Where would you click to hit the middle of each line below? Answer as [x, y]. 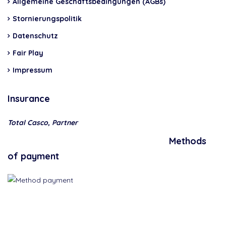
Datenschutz [35, 36]
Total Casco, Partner [43, 122]
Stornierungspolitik [47, 18]
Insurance [29, 98]
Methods [188, 141]
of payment [33, 156]
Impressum [33, 70]
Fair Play [28, 53]
